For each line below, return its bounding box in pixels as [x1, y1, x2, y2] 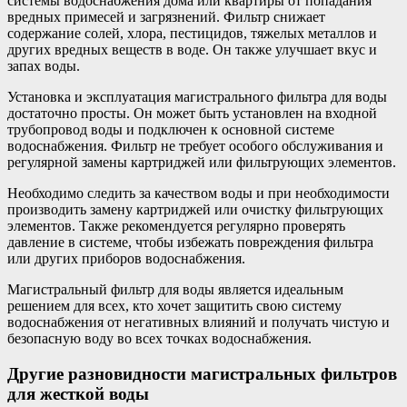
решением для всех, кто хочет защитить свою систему [7, 297, 342, 313]
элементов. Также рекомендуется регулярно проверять [7, 217, 345, 233]
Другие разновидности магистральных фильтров [7, 363, 397, 383]
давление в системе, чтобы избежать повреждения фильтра [7, 233, 373, 250]
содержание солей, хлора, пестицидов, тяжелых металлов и [7, 25, 377, 41]
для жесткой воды [7, 383, 149, 403]
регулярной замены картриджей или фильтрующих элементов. [7, 154, 396, 170]
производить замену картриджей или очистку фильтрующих [7, 201, 383, 217]
